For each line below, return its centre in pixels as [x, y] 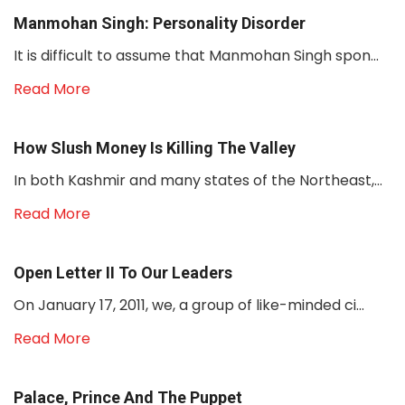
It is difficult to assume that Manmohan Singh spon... [196, 56]
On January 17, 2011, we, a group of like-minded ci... [189, 305]
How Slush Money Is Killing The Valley [155, 148]
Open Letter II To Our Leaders [123, 273]
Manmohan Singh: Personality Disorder [160, 23]
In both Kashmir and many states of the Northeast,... [198, 180]
